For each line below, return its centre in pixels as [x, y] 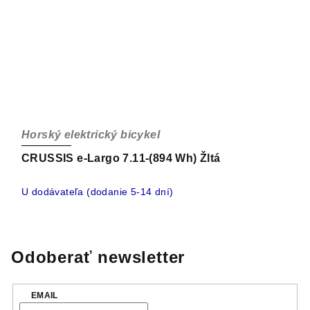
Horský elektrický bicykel [91, 135]
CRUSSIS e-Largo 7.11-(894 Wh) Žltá [121, 158]
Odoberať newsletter [98, 257]
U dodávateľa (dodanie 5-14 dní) [98, 192]
